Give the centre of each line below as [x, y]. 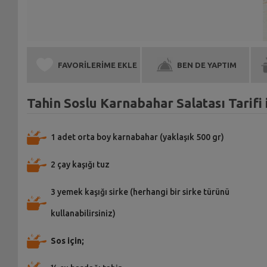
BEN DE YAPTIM [207, 65]
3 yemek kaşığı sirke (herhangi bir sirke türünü [140, 192]
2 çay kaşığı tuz [80, 164]
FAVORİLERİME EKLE [97, 65]
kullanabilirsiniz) [83, 213]
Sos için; [67, 240]
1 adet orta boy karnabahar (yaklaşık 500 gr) [137, 137]
